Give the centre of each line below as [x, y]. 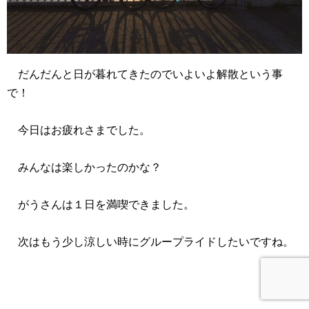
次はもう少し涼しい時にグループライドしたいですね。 [150, 242]
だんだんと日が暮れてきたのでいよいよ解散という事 [145, 74]
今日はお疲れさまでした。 [79, 130]
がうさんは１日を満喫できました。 [101, 205]
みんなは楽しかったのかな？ [84, 168]
